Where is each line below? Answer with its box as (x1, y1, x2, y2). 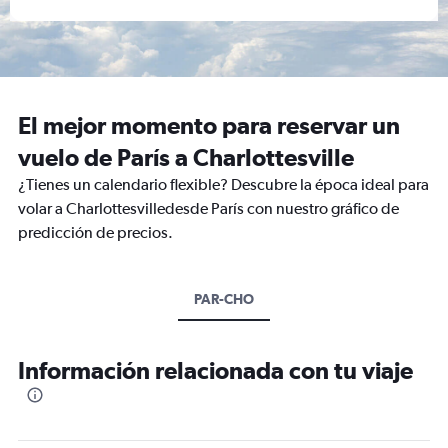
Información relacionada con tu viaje (18, 356, 413, 384)
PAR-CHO (194, 291, 254, 307)
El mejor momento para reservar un (18, 111, 400, 139)
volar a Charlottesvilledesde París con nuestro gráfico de (18, 199, 399, 218)
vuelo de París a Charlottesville (18, 143, 354, 171)
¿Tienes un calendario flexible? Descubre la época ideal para (18, 175, 429, 194)
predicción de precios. (18, 223, 173, 242)
